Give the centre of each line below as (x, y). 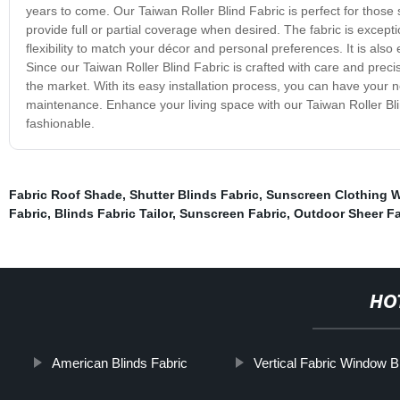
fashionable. (60, 123)
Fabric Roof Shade (65, 194)
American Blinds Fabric (120, 362)
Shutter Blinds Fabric (194, 194)
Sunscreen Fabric (233, 213)
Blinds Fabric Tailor (113, 213)
